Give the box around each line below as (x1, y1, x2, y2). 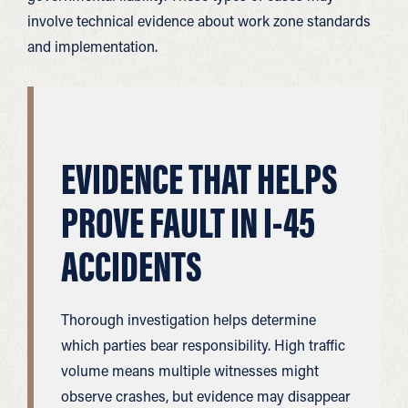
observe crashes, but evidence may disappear (61, 386, 351, 405)
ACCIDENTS (61, 240, 202, 293)
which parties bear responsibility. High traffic (61, 335, 345, 354)
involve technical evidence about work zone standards (27, 11, 371, 30)
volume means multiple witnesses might (61, 361, 319, 380)
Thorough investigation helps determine (61, 310, 316, 329)
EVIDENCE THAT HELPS (61, 152, 338, 206)
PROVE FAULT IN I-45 (61, 196, 315, 250)
